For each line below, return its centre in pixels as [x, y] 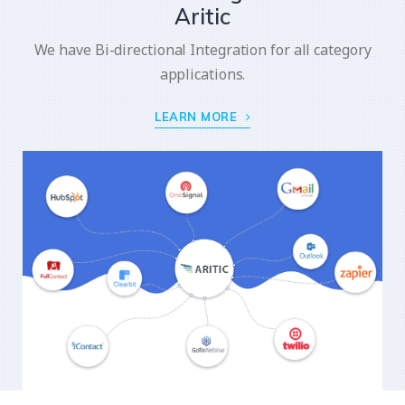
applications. [202, 74]
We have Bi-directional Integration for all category [202, 49]
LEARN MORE [198, 116]
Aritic [202, 16]
